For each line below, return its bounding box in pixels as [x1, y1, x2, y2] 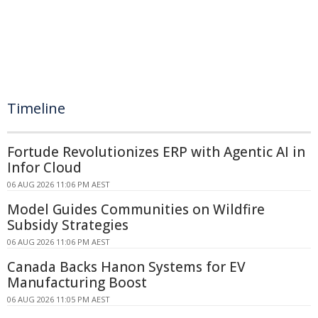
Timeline [7, 99, 65, 118]
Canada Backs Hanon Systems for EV [7, 258, 246, 276]
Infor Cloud [7, 158, 82, 177]
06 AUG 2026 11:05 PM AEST [7, 294, 110, 305]
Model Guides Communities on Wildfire [7, 200, 265, 219]
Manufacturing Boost [7, 273, 147, 292]
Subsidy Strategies [7, 216, 128, 234]
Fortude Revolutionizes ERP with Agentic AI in [7, 143, 305, 161]
